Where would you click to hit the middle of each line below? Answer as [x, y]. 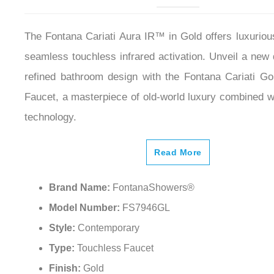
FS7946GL [146, 208]
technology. [50, 117]
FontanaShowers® [154, 188]
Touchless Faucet [115, 248]
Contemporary [109, 228]
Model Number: [86, 208]
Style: [63, 228]
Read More [178, 153]
